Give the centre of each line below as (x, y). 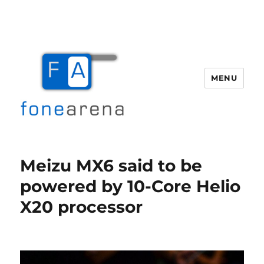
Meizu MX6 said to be (111, 166)
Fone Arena (62, 147)
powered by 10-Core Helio (131, 186)
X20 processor (82, 207)
